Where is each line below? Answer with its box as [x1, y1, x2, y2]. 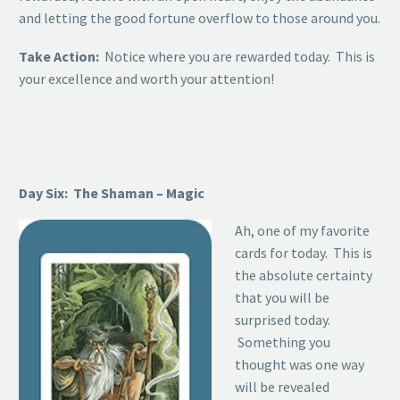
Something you [234, 333, 330, 352]
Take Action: [19, 46, 99, 65]
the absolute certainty [234, 266, 372, 285]
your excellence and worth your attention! [19, 69, 274, 87]
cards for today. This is [234, 244, 372, 262]
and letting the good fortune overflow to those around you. [19, 9, 380, 28]
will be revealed [234, 378, 329, 396]
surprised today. [234, 311, 330, 329]
